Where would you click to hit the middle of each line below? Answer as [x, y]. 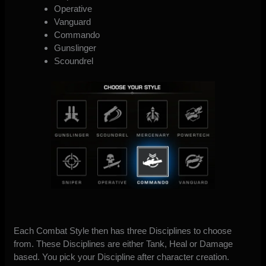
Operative [73, 9]
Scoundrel [73, 61]
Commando [77, 35]
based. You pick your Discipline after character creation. [122, 256]
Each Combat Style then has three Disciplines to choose [123, 230]
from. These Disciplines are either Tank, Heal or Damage [123, 243]
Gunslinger [75, 48]
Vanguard [72, 22]
